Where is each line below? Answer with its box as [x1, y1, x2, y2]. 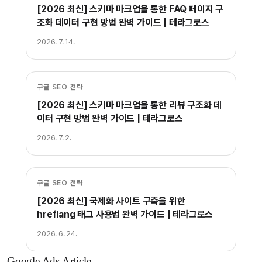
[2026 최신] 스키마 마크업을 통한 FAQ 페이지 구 [37, 4, 223, 15]
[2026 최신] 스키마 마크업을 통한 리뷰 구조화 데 [37, 99, 222, 111]
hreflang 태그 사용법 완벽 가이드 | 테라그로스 [37, 209, 213, 220]
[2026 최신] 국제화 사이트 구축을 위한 [37, 195, 185, 207]
